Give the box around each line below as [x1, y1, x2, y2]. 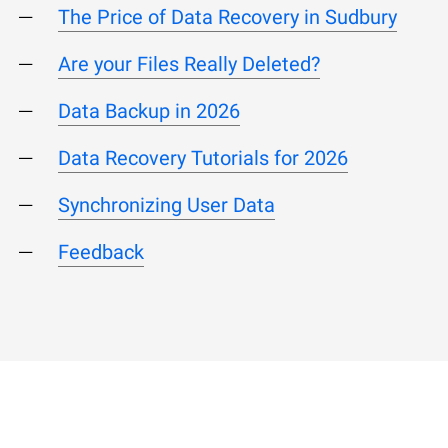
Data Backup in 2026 [58, 98, 240, 123]
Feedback [58, 239, 144, 264]
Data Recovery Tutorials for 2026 [58, 145, 348, 170]
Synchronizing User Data [58, 192, 275, 217]
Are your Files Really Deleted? [58, 51, 320, 76]
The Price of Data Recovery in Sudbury [58, 4, 397, 29]
